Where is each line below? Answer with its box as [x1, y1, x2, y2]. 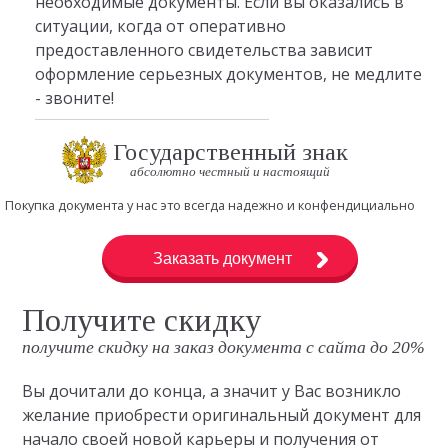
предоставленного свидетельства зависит [34, 39, 373, 62]
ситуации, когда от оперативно [34, 15, 286, 38]
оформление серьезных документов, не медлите [34, 63, 422, 86]
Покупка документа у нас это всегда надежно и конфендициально [5, 196, 416, 215]
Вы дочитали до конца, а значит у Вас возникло [22, 379, 402, 402]
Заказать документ [152, 249, 292, 267]
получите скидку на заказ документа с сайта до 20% [22, 336, 426, 357]
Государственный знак [112, 138, 348, 165]
